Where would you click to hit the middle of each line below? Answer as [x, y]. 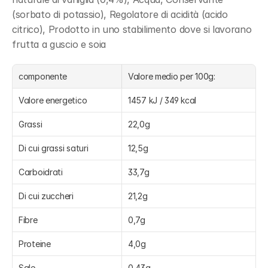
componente [43, 76]
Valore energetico [53, 100]
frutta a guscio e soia [59, 44]
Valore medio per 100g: [172, 76]
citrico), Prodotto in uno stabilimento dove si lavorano [132, 29]
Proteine [35, 244]
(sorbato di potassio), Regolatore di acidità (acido [120, 14]
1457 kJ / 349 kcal [162, 100]
